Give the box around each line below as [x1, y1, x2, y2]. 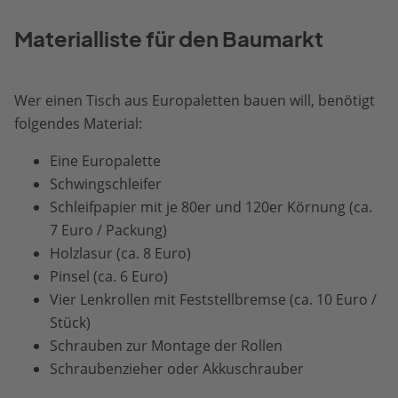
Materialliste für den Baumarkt [14, 27, 323, 52]
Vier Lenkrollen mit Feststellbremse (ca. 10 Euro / [50, 290, 377, 310]
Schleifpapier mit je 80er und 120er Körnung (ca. [50, 197, 372, 218]
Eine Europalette [50, 151, 161, 171]
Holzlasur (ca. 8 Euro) [50, 243, 191, 264]
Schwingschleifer [50, 174, 162, 195]
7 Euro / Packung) [50, 220, 167, 241]
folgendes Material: [14, 114, 142, 134]
